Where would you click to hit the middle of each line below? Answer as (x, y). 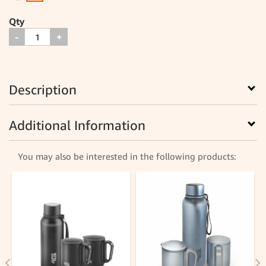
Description (43, 90)
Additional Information (77, 126)
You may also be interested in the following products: (127, 156)
